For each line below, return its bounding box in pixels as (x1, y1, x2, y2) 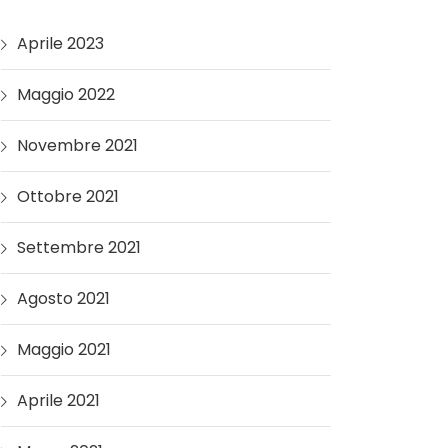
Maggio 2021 (17, 337, 111, 361)
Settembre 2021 (17, 235, 141, 259)
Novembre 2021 (17, 133, 138, 157)
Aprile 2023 (17, 31, 104, 55)
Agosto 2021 (17, 286, 110, 310)
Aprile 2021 (17, 388, 100, 412)
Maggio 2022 (17, 82, 115, 106)
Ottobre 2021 (17, 184, 119, 208)
